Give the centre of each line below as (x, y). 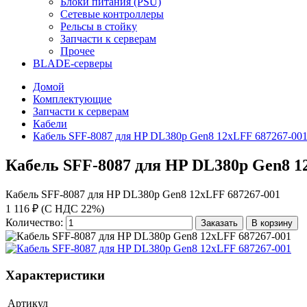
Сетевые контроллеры (112, 14)
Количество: (34, 222)
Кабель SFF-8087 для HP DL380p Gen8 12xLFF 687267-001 (143, 194)
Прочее (77, 51)
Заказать (219, 223)
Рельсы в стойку (99, 26)
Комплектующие (72, 99)
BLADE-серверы (73, 63)
